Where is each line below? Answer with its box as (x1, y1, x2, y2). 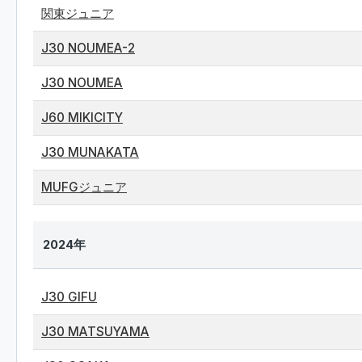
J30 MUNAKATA (41, 145, 139, 160)
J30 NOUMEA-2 (41, 40, 135, 56)
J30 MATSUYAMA (41, 324, 149, 339)
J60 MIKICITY (41, 110, 123, 125)
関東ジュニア (41, 6, 114, 21)
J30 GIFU (41, 289, 97, 305)
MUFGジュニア (41, 179, 127, 195)
